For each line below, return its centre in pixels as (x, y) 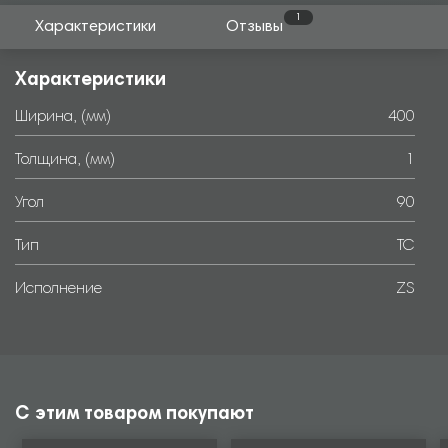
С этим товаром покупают (134, 415)
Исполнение (58, 289)
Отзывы (254, 27)
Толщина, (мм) (65, 160)
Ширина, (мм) (63, 117)
